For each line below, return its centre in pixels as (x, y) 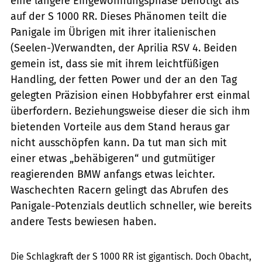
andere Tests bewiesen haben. (83, 221)
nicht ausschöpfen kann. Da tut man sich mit (119, 142)
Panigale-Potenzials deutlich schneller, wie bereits (131, 206)
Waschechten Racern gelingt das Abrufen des (119, 190)
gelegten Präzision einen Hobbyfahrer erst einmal (130, 95)
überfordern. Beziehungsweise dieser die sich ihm (130, 111)
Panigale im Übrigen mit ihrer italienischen (113, 32)
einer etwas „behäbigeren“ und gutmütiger (113, 158)
